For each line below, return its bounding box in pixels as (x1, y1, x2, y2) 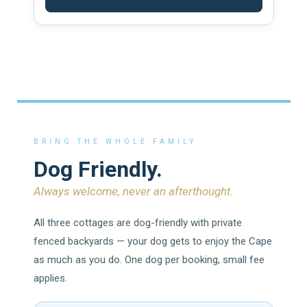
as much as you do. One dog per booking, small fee (33, 253, 265, 266)
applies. (33, 271, 67, 284)
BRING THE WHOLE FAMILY (33, 137, 197, 145)
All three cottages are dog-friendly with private (33, 216, 242, 229)
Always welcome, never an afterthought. (33, 184, 233, 198)
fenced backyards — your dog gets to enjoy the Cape (33, 234, 272, 247)
